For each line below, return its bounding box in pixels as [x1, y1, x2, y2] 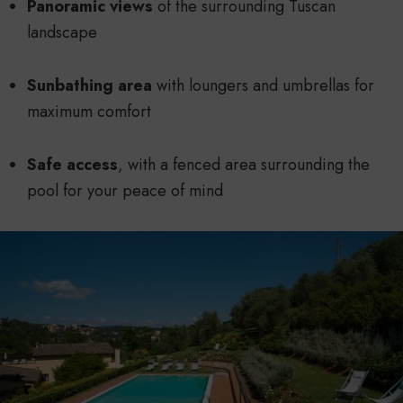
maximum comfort [27, 99, 151, 123]
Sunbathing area [27, 73, 152, 97]
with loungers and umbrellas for [152, 73, 374, 97]
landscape [27, 20, 97, 44]
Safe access [27, 152, 118, 176]
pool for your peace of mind [27, 178, 223, 202]
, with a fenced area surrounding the [118, 152, 370, 176]
